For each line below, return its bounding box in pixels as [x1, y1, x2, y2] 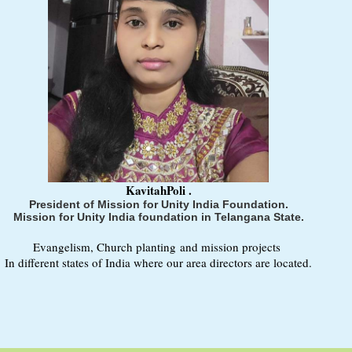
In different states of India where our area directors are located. [5, 255, 312, 271]
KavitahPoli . [125, 181, 192, 200]
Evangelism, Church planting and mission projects [32, 239, 284, 255]
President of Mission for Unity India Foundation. [28, 198, 288, 211]
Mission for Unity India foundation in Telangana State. [13, 211, 304, 224]
